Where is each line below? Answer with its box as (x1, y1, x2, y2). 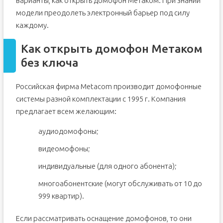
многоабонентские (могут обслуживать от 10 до (38, 179, 202, 188)
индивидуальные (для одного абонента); (38, 162, 177, 170)
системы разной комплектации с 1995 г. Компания (15, 95, 186, 103)
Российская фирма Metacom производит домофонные (15, 82, 202, 91)
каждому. (15, 21, 49, 29)
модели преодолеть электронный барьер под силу (15, 8, 190, 17)
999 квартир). (38, 192, 84, 200)
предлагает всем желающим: (15, 107, 116, 115)
